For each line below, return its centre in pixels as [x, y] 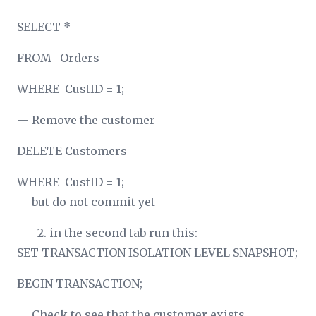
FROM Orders [58, 57]
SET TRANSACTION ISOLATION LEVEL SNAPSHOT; [157, 252]
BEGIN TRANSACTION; [80, 283]
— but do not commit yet [86, 201]
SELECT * [44, 26]
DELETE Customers [72, 151]
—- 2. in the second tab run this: [107, 232]
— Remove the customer [86, 120]
